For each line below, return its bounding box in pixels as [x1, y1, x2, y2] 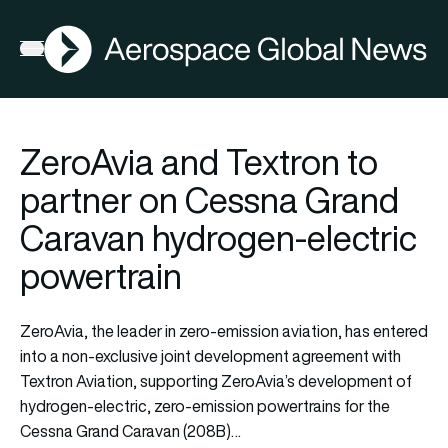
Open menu [19, 41, 100, 64]
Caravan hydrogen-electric [20, 213, 417, 262]
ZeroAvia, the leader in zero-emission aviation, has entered [20, 319, 428, 342]
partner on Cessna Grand [20, 175, 399, 224]
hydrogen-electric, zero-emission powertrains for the [20, 394, 390, 417]
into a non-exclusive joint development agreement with [20, 344, 401, 367]
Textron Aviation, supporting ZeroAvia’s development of [20, 369, 412, 392]
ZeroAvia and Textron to [20, 137, 378, 186]
